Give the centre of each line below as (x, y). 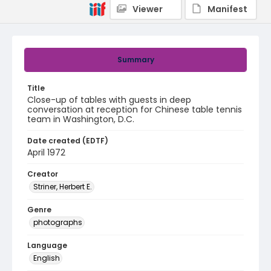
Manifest (227, 9)
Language (47, 245)
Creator (43, 174)
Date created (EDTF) (68, 141)
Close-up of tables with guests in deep (109, 100)
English (47, 258)
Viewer (148, 9)
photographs (58, 222)
